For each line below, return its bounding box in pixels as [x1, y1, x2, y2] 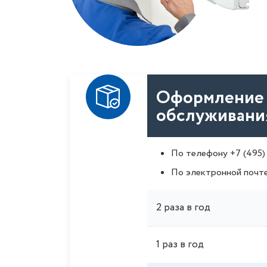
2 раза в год [156, 200, 210, 215]
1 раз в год [156, 237, 204, 252]
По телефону [171, 146, 230, 160]
